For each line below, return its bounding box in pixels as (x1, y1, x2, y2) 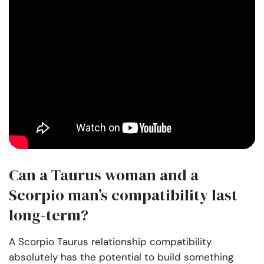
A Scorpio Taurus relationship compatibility (9, 235, 212, 249)
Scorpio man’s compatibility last (9, 184, 237, 206)
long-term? (9, 204, 88, 226)
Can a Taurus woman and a (9, 164, 199, 186)
